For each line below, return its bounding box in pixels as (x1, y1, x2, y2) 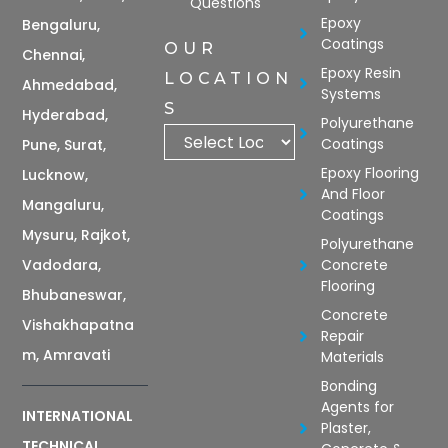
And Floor (321, 183, 386, 204)
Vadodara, (22, 254, 102, 275)
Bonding (321, 375, 378, 396)
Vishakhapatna (22, 314, 135, 335)
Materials (321, 346, 385, 367)
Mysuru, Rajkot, (22, 224, 131, 245)
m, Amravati (22, 344, 111, 365)
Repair (321, 325, 365, 346)
